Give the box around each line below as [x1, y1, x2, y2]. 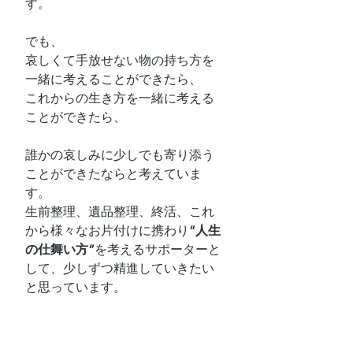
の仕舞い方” [25, 242, 95, 257]
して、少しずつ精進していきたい [25, 261, 214, 276]
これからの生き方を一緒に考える [25, 91, 214, 106]
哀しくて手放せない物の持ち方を [25, 53, 214, 68]
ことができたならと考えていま [25, 166, 202, 181]
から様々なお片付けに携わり [25, 223, 189, 238]
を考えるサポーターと [95, 242, 221, 257]
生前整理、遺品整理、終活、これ [25, 204, 214, 219]
